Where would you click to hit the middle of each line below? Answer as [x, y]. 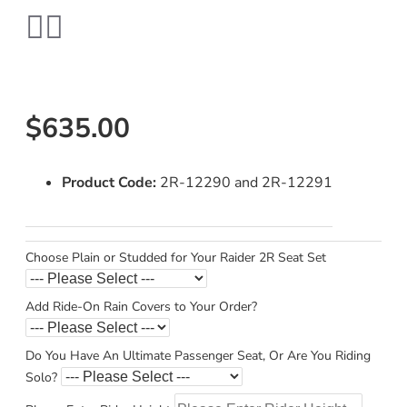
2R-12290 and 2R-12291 [246, 182]
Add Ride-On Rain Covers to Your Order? [141, 306]
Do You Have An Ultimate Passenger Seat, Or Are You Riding [198, 355]
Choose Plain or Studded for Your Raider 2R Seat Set [176, 257]
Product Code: [109, 182]
